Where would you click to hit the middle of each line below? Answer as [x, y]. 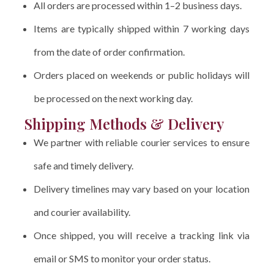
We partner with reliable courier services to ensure [142, 142]
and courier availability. [82, 212]
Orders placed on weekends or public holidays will [142, 75]
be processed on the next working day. [113, 98]
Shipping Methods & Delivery [124, 123]
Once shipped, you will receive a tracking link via [142, 235]
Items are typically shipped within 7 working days [142, 28]
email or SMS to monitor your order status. [122, 258]
